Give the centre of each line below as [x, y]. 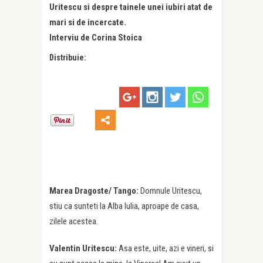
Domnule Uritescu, [171, 191]
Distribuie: [68, 57]
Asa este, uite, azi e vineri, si [166, 249]
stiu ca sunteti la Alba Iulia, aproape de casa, [124, 206]
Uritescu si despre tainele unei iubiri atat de [131, 7]
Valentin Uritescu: [84, 249]
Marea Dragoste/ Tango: [95, 191]
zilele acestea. [74, 222]
